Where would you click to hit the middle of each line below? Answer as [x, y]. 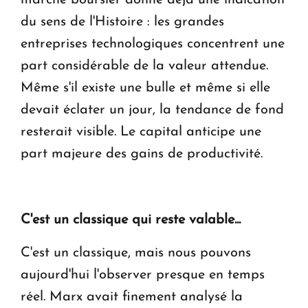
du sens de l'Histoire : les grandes [122, 22]
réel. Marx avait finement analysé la [132, 297]
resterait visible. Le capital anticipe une [141, 132]
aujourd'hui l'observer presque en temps [143, 275]
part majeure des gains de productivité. [142, 154]
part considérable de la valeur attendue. [144, 66]
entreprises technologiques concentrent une [153, 44]
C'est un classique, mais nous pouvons [136, 253]
